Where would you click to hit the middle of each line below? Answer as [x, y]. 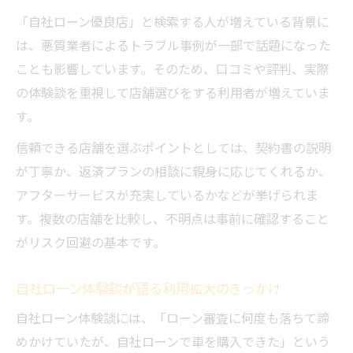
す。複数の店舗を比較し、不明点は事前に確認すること [173, 219]
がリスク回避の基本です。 [91, 242]
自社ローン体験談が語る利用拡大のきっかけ [149, 288]
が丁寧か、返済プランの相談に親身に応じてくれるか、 [173, 171]
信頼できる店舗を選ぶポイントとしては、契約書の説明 [173, 148]
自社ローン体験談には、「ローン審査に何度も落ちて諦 [173, 318]
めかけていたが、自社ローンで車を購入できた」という [173, 342]
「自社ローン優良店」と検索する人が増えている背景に [173, 22]
